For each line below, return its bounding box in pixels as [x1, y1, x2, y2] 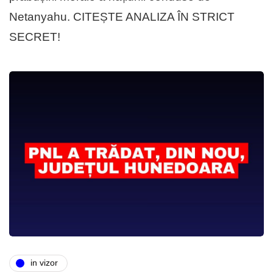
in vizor [30, 258, 58, 268]
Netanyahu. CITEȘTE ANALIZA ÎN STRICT [9, 10, 235, 23]
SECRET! [9, 30, 60, 43]
